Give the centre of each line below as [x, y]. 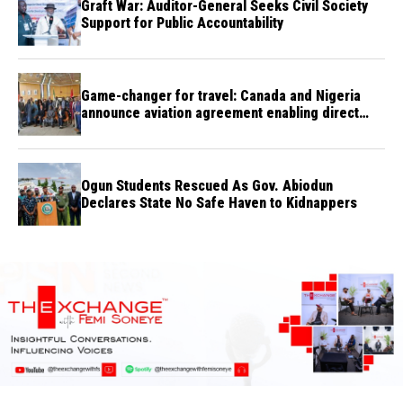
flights [100, 130]
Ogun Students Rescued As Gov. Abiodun [207, 185]
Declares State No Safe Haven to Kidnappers [219, 202]
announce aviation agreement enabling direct [220, 112]
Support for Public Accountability [182, 22]
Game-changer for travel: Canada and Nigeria [221, 95]
